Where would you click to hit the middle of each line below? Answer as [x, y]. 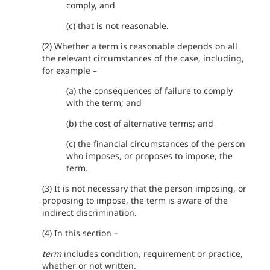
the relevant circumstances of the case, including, [143, 58]
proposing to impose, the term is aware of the [135, 201]
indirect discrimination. [89, 213]
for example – [70, 71]
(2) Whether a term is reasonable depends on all [140, 46]
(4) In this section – [80, 233]
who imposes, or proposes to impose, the [149, 156]
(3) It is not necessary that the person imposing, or [144, 189]
